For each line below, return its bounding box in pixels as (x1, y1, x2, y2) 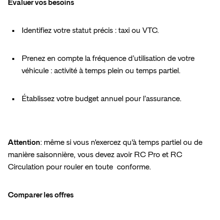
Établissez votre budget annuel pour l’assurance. (22, 95, 185, 103)
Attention (8, 138, 40, 147)
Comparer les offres (8, 191, 77, 199)
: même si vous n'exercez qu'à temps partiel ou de (40, 138, 202, 147)
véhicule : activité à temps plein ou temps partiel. (22, 67, 184, 75)
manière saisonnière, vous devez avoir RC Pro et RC (8, 151, 182, 159)
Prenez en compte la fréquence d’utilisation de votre (22, 55, 194, 63)
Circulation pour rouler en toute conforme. (8, 163, 153, 171)
